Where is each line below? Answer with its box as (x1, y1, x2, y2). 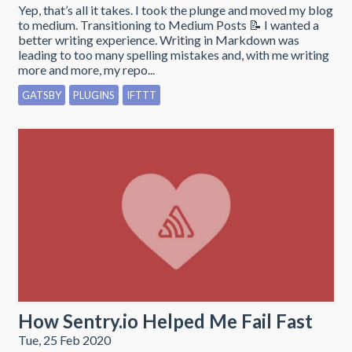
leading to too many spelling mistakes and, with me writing (18, 46, 329, 62)
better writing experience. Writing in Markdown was (18, 31, 299, 47)
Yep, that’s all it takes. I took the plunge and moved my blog (18, 2, 333, 17)
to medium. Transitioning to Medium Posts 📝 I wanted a (18, 16, 319, 32)
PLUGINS (73, 88, 115, 101)
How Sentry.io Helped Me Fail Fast (18, 309, 313, 332)
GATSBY (22, 88, 61, 101)
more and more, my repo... (18, 61, 155, 77)
